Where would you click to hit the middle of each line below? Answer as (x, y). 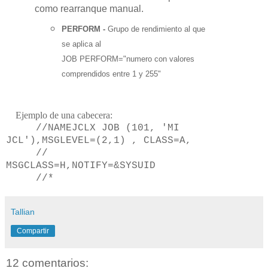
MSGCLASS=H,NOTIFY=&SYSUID (81, 166)
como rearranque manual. (89, 8)
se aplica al (81, 44)
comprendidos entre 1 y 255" (111, 74)
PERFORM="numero (115, 59)
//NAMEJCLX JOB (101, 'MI (93, 128)
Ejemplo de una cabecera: (59, 115)
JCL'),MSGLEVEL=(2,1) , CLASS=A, (99, 141)
